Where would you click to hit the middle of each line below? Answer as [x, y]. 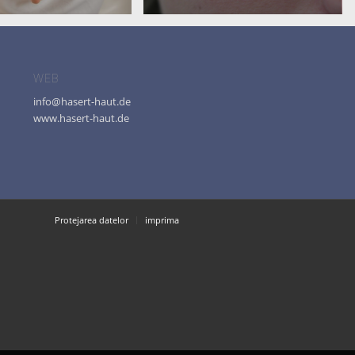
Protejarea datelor [92, 219]
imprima [162, 219]
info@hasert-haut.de [82, 101]
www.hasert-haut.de [81, 118]
